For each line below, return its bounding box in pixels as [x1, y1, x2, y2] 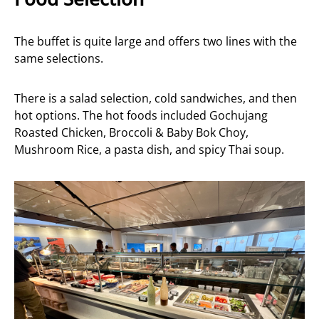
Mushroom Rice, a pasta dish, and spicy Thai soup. [14, 142, 284, 158]
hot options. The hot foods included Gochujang [14, 108, 268, 124]
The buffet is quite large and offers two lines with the [14, 33, 297, 50]
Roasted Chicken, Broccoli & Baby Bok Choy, [14, 125, 249, 141]
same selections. [14, 51, 103, 67]
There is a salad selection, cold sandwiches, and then [14, 90, 297, 107]
